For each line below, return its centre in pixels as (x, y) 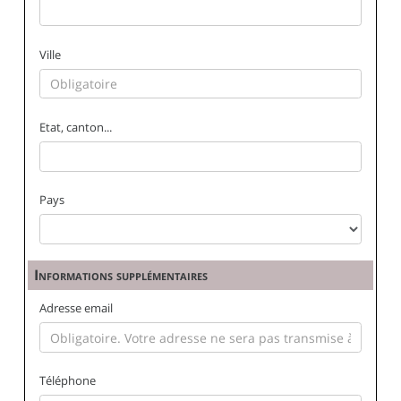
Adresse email (77, 308)
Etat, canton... (76, 127)
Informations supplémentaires (121, 274)
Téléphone (68, 381)
